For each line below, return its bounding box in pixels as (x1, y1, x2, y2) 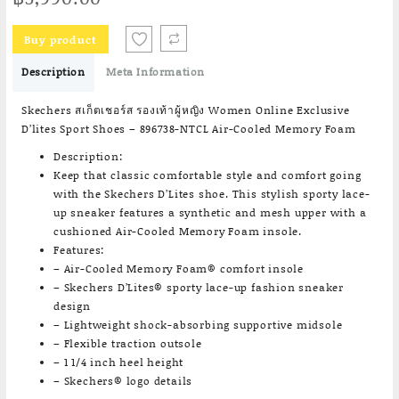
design (53, 298, 91, 313)
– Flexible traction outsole (53, 336, 202, 351)
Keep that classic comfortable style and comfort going (53, 167, 362, 183)
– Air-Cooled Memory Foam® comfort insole (53, 261, 304, 276)
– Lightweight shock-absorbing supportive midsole (53, 317, 343, 332)
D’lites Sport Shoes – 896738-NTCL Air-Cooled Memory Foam (21, 121, 356, 136)
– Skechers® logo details (53, 373, 193, 388)
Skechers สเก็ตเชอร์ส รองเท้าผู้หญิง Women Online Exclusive (21, 102, 350, 118)
